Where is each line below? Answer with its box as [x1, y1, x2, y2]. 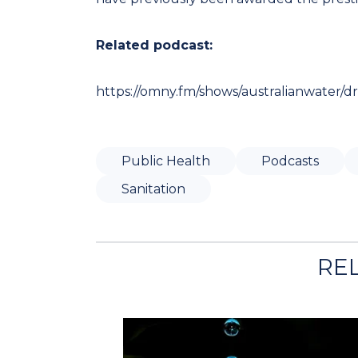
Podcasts [261, 153, 319, 169]
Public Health [121, 153, 210, 169]
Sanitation [121, 181, 185, 197]
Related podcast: [96, 38, 213, 53]
